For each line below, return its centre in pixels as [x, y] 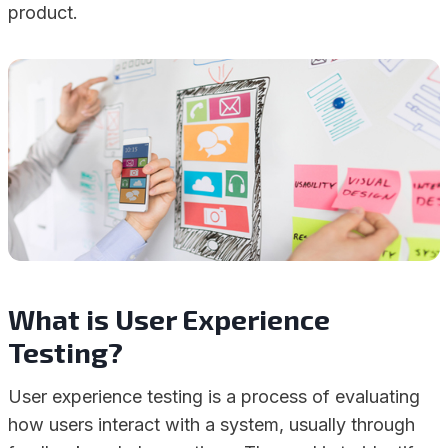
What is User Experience [169, 319]
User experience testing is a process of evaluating [214, 396]
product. [43, 12]
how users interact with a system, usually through [211, 424]
